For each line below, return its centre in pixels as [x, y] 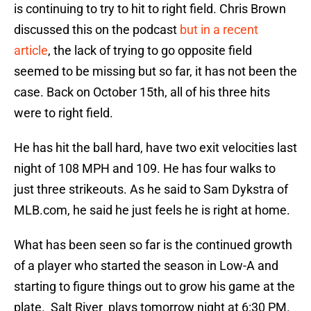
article [31, 51]
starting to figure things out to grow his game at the [154, 287]
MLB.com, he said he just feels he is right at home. [152, 210]
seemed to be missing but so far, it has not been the [155, 72]
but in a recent [219, 30]
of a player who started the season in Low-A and [146, 266]
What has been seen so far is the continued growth [153, 245]
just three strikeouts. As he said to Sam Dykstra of [151, 190]
